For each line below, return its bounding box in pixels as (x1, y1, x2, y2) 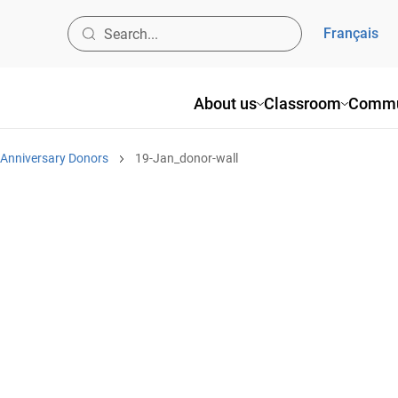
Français (323, 25, 378, 42)
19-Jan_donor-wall (135, 151, 238, 165)
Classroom (264, 94, 341, 113)
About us (194, 94, 257, 113)
